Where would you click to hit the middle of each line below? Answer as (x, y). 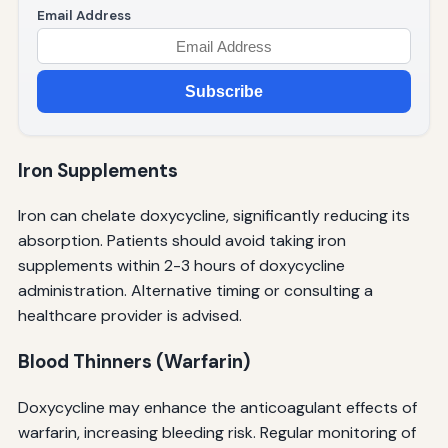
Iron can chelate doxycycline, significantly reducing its (213, 216)
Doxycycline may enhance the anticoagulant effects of (217, 407)
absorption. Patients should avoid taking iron (181, 241)
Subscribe (224, 91)
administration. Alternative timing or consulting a (195, 291)
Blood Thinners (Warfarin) (133, 362)
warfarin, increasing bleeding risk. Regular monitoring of (216, 432)
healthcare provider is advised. (129, 316)
